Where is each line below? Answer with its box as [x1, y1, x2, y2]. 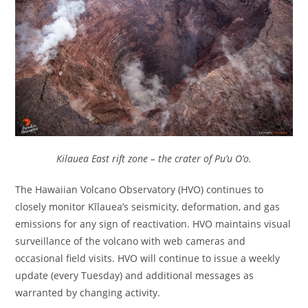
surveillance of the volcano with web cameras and [15, 234, 246, 248]
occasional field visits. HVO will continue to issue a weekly [15, 252, 280, 265]
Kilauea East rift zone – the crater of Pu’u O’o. [56, 152, 252, 166]
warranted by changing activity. [15, 286, 161, 300]
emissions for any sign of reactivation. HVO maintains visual [15, 217, 291, 231]
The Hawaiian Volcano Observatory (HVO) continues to [15, 183, 264, 197]
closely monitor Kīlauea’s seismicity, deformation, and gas [15, 200, 280, 214]
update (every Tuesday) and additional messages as [15, 269, 254, 283]
